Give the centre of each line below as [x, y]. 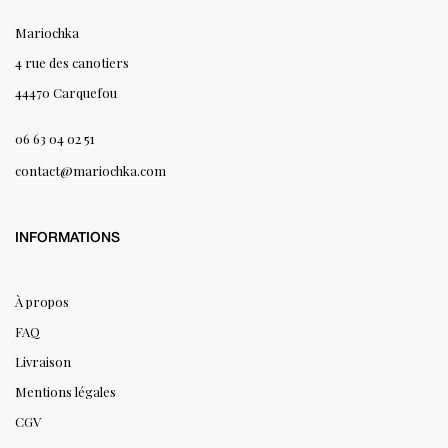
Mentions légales [65, 391]
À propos [42, 301]
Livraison [43, 361]
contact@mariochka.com [90, 170]
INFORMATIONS [67, 238]
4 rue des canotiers [72, 62]
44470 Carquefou [66, 92]
